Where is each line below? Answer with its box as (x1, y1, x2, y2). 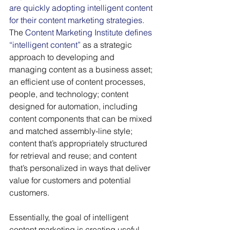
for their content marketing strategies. (9, 15, 144, 26)
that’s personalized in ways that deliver (9, 163, 152, 174)
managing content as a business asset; (9, 64, 155, 75)
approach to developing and (9, 52, 117, 63)
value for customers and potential (9, 175, 133, 186)
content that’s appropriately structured (9, 138, 149, 149)
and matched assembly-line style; (9, 126, 135, 137)
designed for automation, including (9, 101, 140, 112)
